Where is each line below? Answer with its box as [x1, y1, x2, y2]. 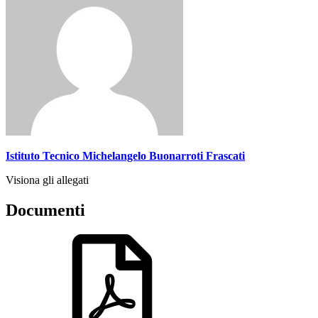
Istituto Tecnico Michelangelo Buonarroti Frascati [6, 149, 245, 162]
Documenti [6, 200, 85, 219]
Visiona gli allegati [6, 173, 89, 186]
